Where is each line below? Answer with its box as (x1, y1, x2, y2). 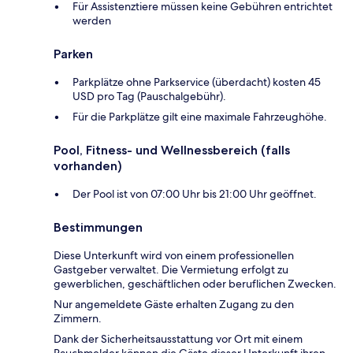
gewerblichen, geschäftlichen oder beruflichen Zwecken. (54, 277, 336, 292)
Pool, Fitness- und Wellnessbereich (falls (54, 143, 290, 158)
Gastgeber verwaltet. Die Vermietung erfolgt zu (54, 262, 288, 277)
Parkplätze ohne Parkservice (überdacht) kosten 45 (72, 75, 321, 90)
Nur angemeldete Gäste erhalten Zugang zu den (54, 297, 294, 312)
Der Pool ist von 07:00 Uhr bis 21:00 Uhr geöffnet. (72, 187, 317, 202)
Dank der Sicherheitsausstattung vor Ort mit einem (54, 332, 303, 347)
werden (72, 13, 111, 28)
